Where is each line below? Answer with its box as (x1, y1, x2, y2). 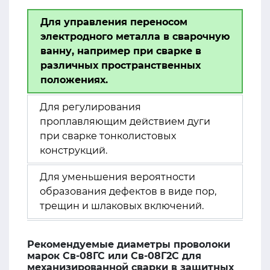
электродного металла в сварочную (40, 31, 230, 42)
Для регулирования (40, 101, 141, 113)
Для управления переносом (40, 16, 187, 28)
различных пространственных (40, 60, 201, 71)
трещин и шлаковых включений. (40, 200, 204, 212)
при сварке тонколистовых (40, 130, 176, 142)
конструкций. (40, 145, 107, 156)
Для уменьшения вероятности (40, 171, 195, 183)
